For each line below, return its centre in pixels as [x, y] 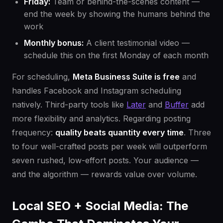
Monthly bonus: [54, 43]
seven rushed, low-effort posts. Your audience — [105, 161]
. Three [197, 133]
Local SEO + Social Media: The [100, 206]
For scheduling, [42, 77]
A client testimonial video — [137, 43]
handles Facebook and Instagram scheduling [97, 91]
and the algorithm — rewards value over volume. [105, 174]
